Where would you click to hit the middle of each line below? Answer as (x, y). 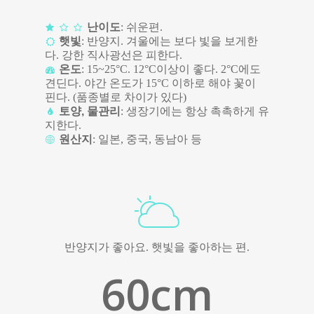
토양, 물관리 (90, 111)
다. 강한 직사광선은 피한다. (114, 55)
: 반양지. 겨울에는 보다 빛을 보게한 (170, 41)
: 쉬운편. (142, 27)
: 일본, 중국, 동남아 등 (147, 139)
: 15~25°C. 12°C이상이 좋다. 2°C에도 (171, 69)
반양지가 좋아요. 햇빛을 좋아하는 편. (157, 247)
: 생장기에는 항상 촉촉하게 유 (195, 111)
